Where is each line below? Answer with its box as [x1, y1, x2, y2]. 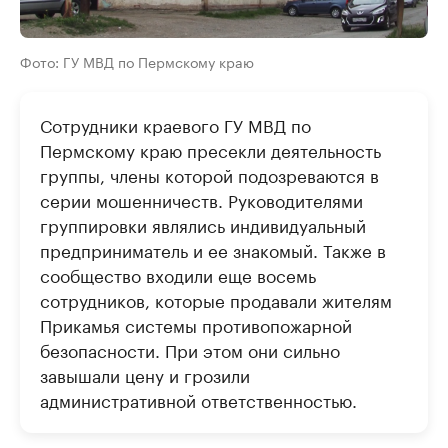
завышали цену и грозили [40, 361, 250, 388]
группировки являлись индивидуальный [40, 211, 366, 238]
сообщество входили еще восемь [40, 261, 316, 288]
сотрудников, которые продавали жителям [40, 286, 392, 313]
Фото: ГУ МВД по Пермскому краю [20, 50, 254, 73]
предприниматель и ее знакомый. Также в [40, 236, 386, 263]
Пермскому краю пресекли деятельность [40, 136, 381, 163]
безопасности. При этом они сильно [40, 336, 340, 363]
